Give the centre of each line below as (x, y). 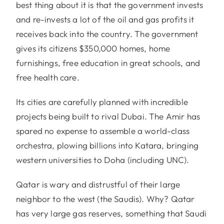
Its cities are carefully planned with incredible (102, 101)
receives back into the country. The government (107, 33)
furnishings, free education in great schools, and (108, 62)
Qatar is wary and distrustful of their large (98, 184)
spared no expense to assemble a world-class (103, 130)
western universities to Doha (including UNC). (102, 159)
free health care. (47, 77)
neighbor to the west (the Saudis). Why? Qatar (105, 198)
